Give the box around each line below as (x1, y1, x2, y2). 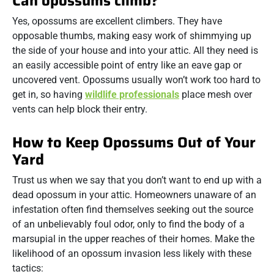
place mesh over (179, 89, 252, 100)
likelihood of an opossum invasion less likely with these (12, 248, 251, 259)
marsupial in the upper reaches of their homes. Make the (12, 233, 254, 245)
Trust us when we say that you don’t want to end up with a (12, 174, 262, 186)
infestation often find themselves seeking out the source (12, 204, 253, 215)
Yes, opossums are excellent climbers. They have (12, 15, 222, 27)
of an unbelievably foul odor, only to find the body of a (12, 218, 245, 230)
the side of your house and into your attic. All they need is (12, 45, 258, 56)
